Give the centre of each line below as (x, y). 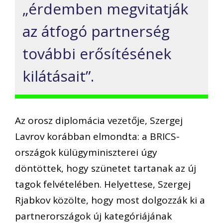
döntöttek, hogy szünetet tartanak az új (106, 168)
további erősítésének (97, 53)
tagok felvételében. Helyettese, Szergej (103, 184)
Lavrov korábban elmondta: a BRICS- (97, 137)
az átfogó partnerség (96, 31)
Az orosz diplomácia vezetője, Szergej (99, 121)
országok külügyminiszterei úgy (86, 153)
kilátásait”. (58, 76)
